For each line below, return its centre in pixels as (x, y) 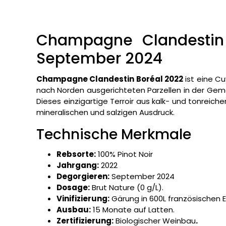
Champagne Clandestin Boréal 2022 (110, 79)
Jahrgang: (78, 165)
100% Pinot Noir (124, 154)
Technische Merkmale (114, 135)
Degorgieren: (83, 177)
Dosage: (73, 188)
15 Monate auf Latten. (133, 210)
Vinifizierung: (83, 199)
